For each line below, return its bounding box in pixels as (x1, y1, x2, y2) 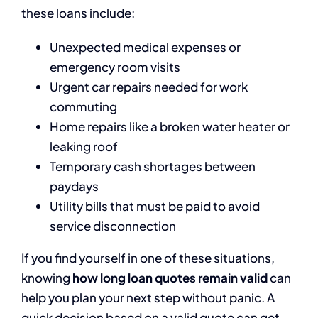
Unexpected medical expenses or (50, 38, 241, 55)
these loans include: (21, 4, 135, 21)
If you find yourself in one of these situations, (21, 249, 275, 265)
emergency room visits (50, 58, 180, 75)
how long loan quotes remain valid (72, 269, 268, 285)
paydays (50, 177, 99, 194)
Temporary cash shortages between (50, 158, 256, 174)
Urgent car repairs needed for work (50, 78, 248, 94)
